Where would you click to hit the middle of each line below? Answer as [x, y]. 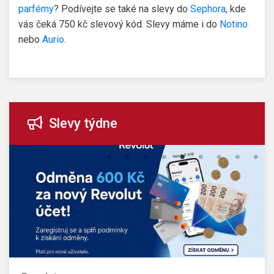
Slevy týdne [80, 124]
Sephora [208, 9]
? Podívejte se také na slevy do [122, 9]
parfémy [36, 9]
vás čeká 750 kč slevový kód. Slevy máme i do [119, 24]
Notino [234, 24]
